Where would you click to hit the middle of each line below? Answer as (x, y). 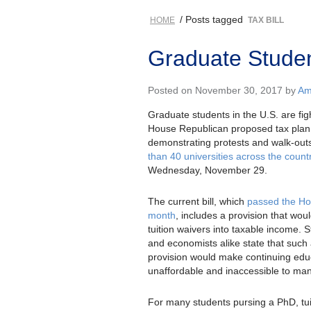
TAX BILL (266, 20)
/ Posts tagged (211, 19)
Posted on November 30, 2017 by (223, 90)
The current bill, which (197, 201)
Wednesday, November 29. (208, 170)
